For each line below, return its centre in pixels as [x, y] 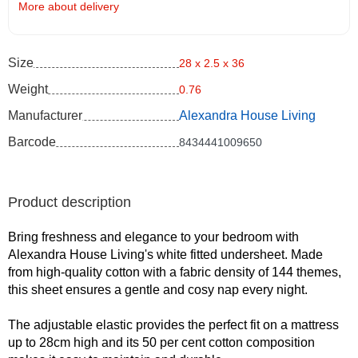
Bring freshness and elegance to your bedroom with [153, 237]
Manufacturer [45, 115]
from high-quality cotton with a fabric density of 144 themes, [175, 272]
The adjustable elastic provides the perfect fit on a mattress [173, 324]
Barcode [32, 141]
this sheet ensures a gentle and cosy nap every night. [158, 289]
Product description [70, 202]
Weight [28, 89]
